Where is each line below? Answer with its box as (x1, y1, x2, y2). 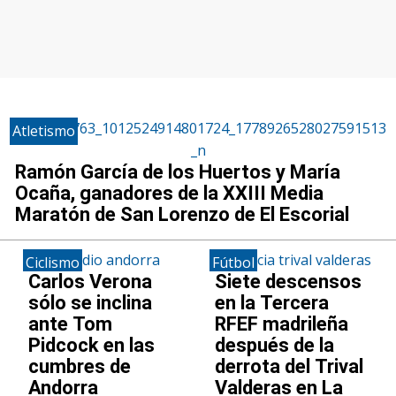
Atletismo (11, 120, 75, 141)
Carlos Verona (28, 270, 153, 293)
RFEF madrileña (214, 312, 348, 335)
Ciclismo (26, 252, 80, 272)
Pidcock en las (28, 333, 156, 356)
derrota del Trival (214, 354, 363, 377)
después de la (214, 333, 334, 356)
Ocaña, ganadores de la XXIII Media (14, 181, 324, 204)
